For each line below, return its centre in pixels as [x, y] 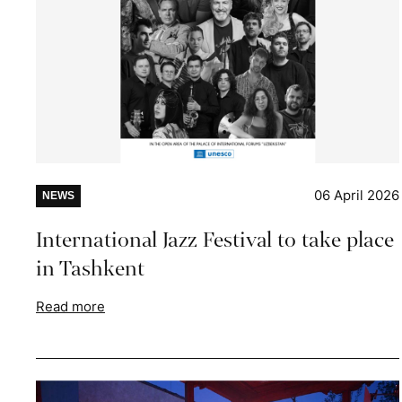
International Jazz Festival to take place [215, 240]
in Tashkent [90, 268]
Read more [70, 306]
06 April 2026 [357, 195]
